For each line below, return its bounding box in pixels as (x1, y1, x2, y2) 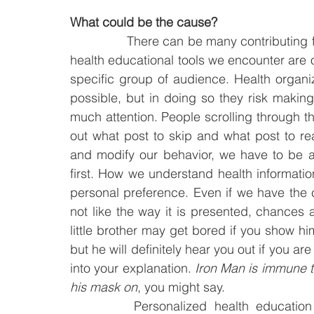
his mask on (70, 279, 137, 295)
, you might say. (137, 279, 225, 295)
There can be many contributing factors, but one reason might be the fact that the (70, 33, 127, 49)
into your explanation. (70, 260, 195, 276)
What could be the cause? (70, 14, 217, 30)
